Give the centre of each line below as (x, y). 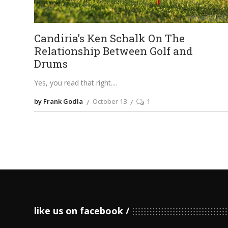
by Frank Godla (59, 101)
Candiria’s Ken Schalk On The (110, 38)
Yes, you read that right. (74, 83)
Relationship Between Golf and (114, 51)
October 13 (110, 101)
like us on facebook (79, 210)
